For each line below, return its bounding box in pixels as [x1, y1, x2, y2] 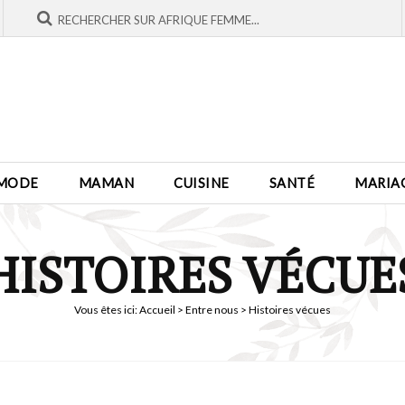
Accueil [139, 302, 175, 316]
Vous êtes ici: [74, 302, 139, 316]
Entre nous [185, 302, 239, 316]
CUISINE [174, 174, 230, 191]
